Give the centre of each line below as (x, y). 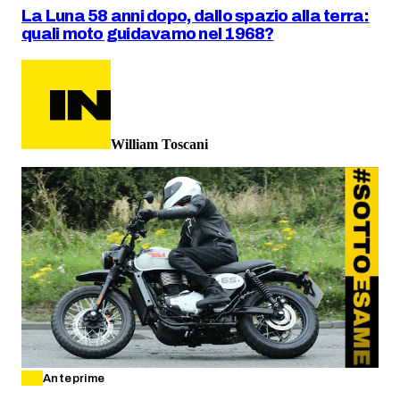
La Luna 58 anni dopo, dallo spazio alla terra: (196, 17)
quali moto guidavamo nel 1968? (148, 34)
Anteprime (74, 378)
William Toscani (159, 144)
